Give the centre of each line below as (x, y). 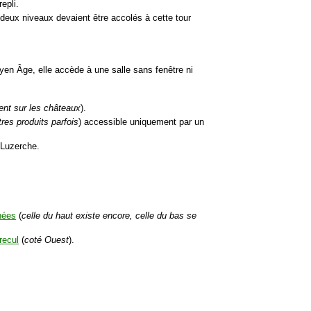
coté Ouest (47, 240)
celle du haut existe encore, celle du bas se (109, 216)
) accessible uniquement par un (142, 122)
